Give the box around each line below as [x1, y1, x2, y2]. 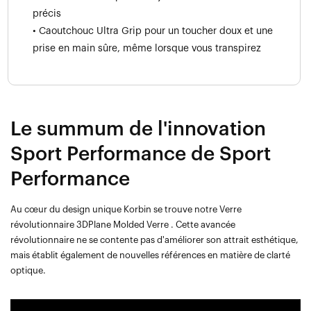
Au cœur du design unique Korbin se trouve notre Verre [10, 204, 242, 214]
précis [33, 8, 61, 19]
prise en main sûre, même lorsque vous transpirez [33, 43, 261, 53]
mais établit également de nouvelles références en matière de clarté [10, 250, 290, 260]
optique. [10, 265, 46, 275]
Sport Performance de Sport [10, 144, 271, 164]
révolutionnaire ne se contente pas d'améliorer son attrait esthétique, [10, 235, 299, 244]
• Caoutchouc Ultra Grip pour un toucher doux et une [33, 26, 273, 36]
